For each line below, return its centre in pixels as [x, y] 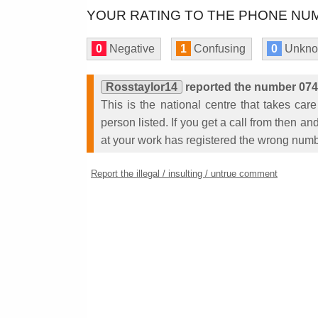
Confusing [218, 49]
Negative [131, 49]
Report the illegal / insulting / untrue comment [184, 174]
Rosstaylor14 [142, 87]
